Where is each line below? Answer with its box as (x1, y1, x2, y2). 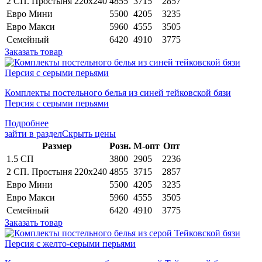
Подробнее (5, 118, 49, 128)
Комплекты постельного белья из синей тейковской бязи (5, 87, 231, 98)
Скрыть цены (62, 128, 116, 139)
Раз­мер (42, 140, 72, 151)
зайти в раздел (5, 128, 62, 139)
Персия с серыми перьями (5, 98, 109, 108)
